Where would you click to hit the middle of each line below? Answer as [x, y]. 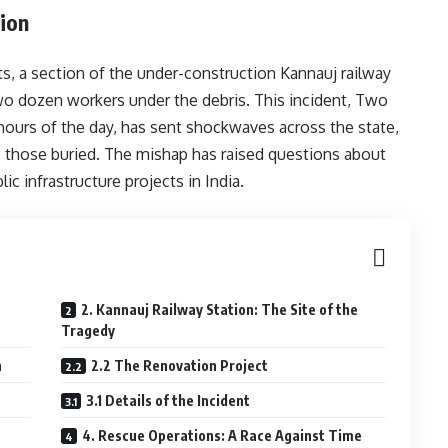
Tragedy [88, 330]
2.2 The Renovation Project [180, 365]
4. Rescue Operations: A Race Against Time [222, 435]
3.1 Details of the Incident [168, 400]
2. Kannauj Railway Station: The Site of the [220, 309]
